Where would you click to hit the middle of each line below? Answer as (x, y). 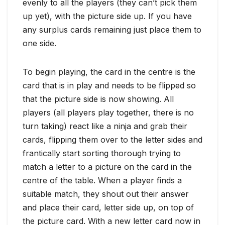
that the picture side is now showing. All (98, 99)
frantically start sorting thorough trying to (102, 153)
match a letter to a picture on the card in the (107, 167)
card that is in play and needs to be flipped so (109, 86)
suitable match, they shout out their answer (106, 194)
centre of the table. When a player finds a (102, 181)
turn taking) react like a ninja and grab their (105, 126)
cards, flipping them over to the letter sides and (113, 140)
